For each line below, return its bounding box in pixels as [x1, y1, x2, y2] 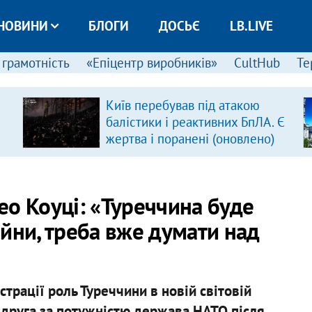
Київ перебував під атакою [105, 97, 260, 114]
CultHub [233, 54, 280, 71]
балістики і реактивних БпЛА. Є [105, 114, 285, 130]
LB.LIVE [229, 17, 273, 34]
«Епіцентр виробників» [86, 54, 217, 71]
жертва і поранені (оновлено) [105, 130, 274, 147]
